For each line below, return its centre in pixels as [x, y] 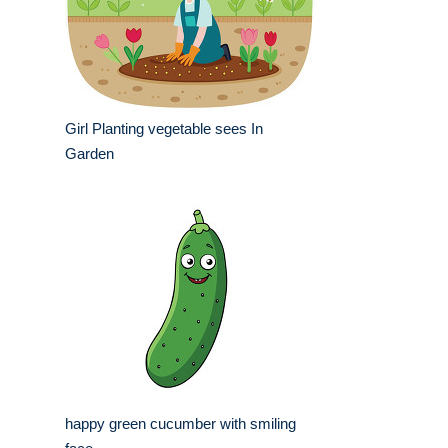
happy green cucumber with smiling [180, 424]
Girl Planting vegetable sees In [164, 129]
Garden [89, 154]
